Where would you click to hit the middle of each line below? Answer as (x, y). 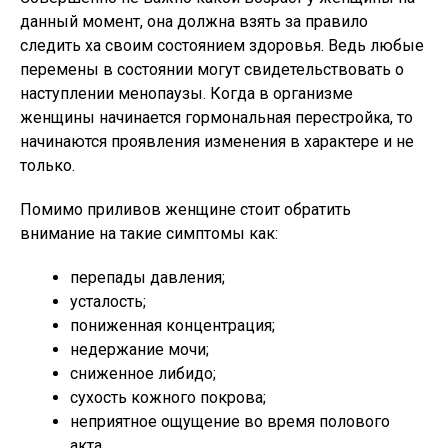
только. (47, 165)
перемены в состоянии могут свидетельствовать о (212, 69)
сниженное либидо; (143, 373)
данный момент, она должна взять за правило (194, 21)
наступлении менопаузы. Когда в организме (186, 93)
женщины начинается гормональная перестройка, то (216, 117)
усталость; (108, 301)
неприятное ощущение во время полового (230, 421)
